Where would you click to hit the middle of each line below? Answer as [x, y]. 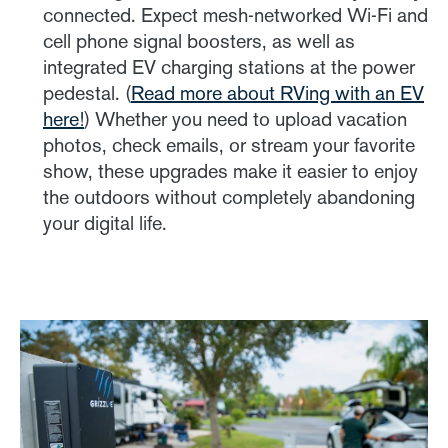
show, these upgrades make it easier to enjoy [230, 171]
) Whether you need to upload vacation [245, 119]
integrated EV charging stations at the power [229, 67]
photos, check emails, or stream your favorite [229, 145]
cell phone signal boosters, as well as [199, 41]
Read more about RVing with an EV [277, 93]
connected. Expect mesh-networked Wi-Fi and [235, 15]
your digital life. [105, 223]
